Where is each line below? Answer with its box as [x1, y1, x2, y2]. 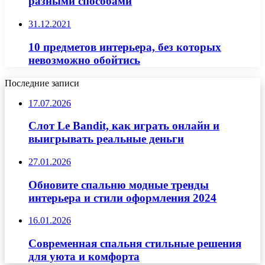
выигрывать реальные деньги [28, 132, 184, 146]
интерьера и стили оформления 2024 [28, 191, 216, 204]
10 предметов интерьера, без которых [28, 40, 221, 53]
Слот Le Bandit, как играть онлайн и [28, 119, 219, 132]
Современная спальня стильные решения [28, 237, 241, 250]
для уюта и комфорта [28, 250, 140, 263]
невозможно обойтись [28, 53, 140, 66]
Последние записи [5, 77, 79, 88]
